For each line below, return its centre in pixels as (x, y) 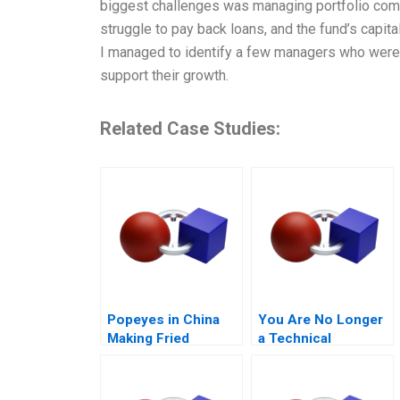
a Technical (295, 339)
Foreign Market (156, 376)
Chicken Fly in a (158, 358)
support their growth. (164, 76)
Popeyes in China (163, 320)
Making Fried (148, 339)
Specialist (290, 358)
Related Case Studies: (190, 129)
